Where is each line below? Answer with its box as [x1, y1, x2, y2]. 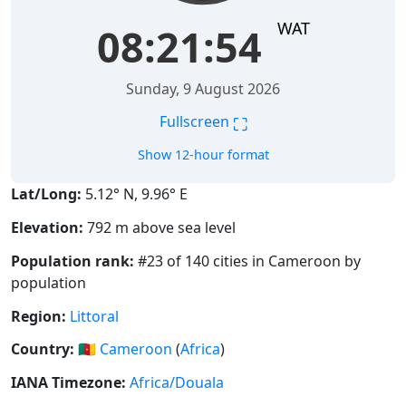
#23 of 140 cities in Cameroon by [134, 250, 361, 271]
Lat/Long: [11, 184, 82, 205]
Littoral [70, 305, 119, 326]
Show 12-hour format [137, 146, 269, 164]
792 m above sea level [83, 217, 236, 238]
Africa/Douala [130, 372, 224, 393]
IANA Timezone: [11, 372, 126, 393]
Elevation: [11, 217, 83, 238]
